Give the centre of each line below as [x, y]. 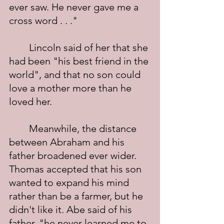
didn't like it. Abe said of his [72, 209]
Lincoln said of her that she [19, 47]
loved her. [30, 101]
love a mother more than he [71, 88]
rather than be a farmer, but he [77, 196]
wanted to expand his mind [70, 182]
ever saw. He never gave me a [75, 7]
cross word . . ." [43, 20]
